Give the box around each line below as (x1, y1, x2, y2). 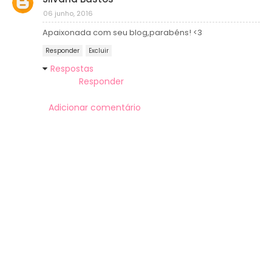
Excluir (89, 46, 109, 55)
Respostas (50, 62, 93, 75)
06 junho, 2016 (43, 8, 93, 18)
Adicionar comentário (49, 101, 141, 114)
